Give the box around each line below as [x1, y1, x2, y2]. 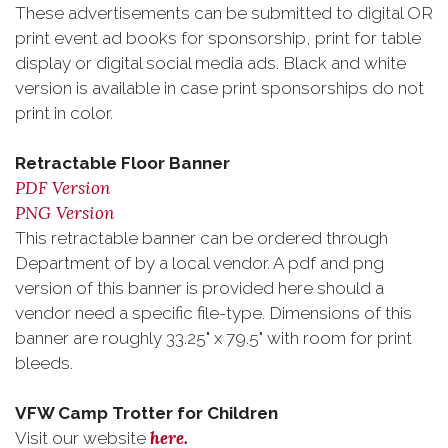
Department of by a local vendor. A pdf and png [15, 253, 384, 273]
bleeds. [15, 353, 77, 373]
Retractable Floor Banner [15, 153, 230, 173]
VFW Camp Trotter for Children [15, 403, 278, 423]
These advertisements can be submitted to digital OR [15, 3, 433, 23]
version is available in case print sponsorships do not [15, 78, 424, 98]
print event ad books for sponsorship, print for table [15, 28, 421, 48]
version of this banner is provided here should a [15, 278, 384, 298]
